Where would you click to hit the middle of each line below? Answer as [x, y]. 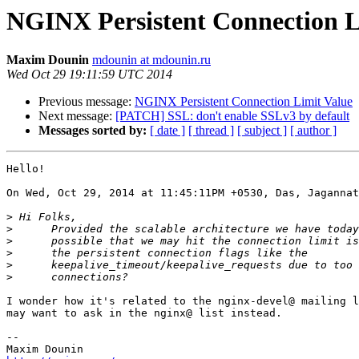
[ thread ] [211, 131]
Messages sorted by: [93, 131]
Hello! [26, 169]
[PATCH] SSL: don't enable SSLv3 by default [232, 116]
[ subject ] [262, 131]
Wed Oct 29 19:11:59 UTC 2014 [89, 75]
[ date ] [167, 131]
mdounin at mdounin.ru [151, 60]
